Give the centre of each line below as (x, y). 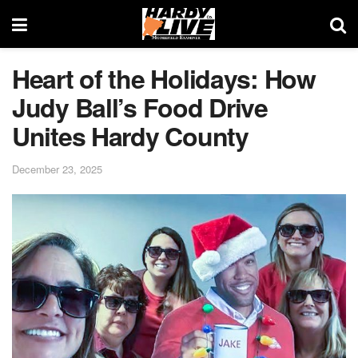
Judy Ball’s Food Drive (140, 107)
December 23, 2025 (57, 169)
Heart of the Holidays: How (164, 78)
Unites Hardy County (130, 136)
